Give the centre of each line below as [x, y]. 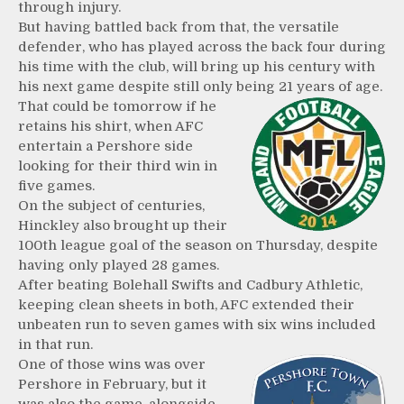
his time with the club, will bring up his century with [197, 67]
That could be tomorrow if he [117, 107]
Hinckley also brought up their [123, 226]
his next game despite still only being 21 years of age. [200, 87]
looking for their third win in [118, 166]
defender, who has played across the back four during [202, 47]
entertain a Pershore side [106, 147]
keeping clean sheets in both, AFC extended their [186, 305]
